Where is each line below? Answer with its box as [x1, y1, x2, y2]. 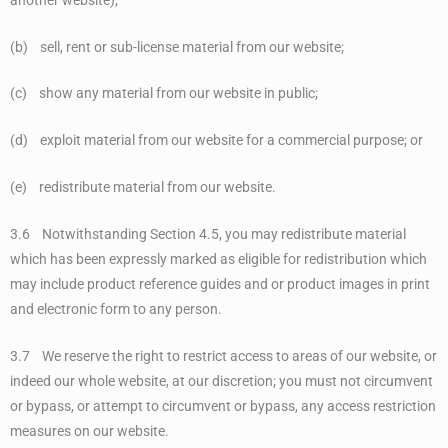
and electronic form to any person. [10, 301, 222, 318]
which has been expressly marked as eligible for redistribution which [10, 251, 427, 268]
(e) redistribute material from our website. [10, 179, 276, 196]
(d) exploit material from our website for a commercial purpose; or [10, 132, 423, 149]
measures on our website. [10, 422, 169, 439]
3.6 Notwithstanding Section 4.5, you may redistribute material [10, 226, 406, 243]
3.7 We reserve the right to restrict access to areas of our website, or [10, 347, 437, 364]
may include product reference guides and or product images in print [10, 276, 430, 293]
